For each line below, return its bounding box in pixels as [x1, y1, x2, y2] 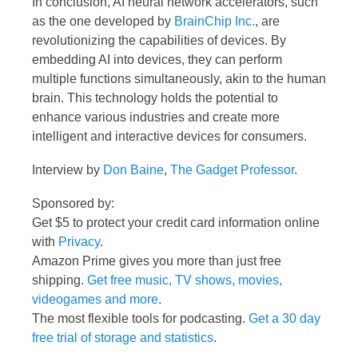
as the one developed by [32, 14, 174, 28]
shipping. [32, 272, 87, 287]
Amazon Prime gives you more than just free [32, 253, 281, 268]
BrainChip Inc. [174, 14, 255, 28]
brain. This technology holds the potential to [32, 90, 278, 105]
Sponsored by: [32, 196, 114, 210]
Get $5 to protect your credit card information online [32, 215, 320, 229]
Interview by [32, 162, 103, 177]
